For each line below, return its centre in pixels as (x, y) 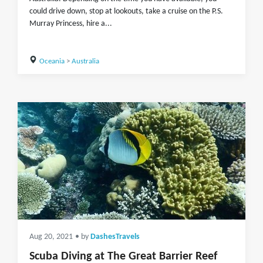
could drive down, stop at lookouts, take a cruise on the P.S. (126, 11)
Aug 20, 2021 (51, 237)
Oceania (52, 61)
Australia (85, 61)
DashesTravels (115, 237)
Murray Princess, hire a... (71, 24)
